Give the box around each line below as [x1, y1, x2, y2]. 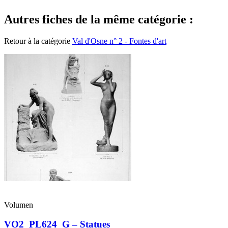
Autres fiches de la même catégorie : [4, 12, 193, 26]
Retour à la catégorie [4, 36, 72, 45]
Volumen [4, 200, 33, 209]
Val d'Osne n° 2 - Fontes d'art [72, 36, 166, 45]
